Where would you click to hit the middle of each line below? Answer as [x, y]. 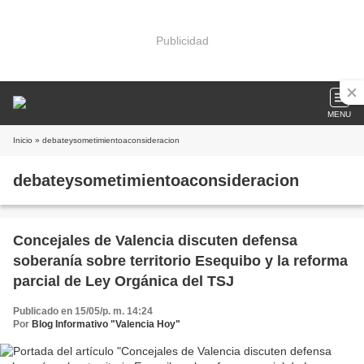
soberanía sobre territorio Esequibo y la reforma [180, 261]
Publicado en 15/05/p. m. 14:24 [83, 311]
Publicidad [182, 40]
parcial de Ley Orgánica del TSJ [123, 281]
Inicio [23, 140]
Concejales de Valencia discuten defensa [155, 240]
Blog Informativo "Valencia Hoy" [106, 324]
